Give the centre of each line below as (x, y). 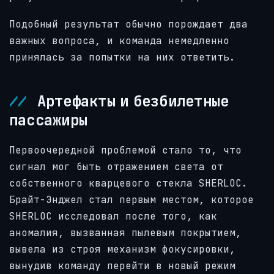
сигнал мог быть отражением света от (116, 166)
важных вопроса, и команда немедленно (119, 40)
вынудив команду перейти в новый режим (122, 265)
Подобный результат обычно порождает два (128, 24)
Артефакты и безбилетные (131, 101)
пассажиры (49, 120)
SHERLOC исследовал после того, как (113, 216)
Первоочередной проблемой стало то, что (125, 150)
